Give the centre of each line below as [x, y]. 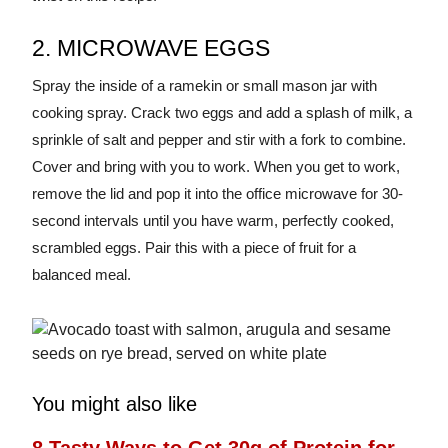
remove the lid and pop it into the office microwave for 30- [217, 194]
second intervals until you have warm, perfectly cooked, [213, 221]
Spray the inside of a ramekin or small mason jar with [204, 86]
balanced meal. [81, 275]
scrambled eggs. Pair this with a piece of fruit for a [194, 248]
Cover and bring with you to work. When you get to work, [216, 167]
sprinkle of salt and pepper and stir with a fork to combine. [219, 140]
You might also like [114, 404]
